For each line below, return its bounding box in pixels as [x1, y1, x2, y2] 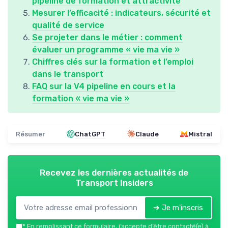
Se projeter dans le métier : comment [32, 32, 183, 42]
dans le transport [32, 69, 103, 79]
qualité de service [32, 20, 104, 30]
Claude [135, 130, 159, 138]
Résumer [16, 130, 45, 138]
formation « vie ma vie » [32, 93, 129, 103]
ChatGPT [75, 130, 106, 138]
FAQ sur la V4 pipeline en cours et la [32, 81, 176, 91]
